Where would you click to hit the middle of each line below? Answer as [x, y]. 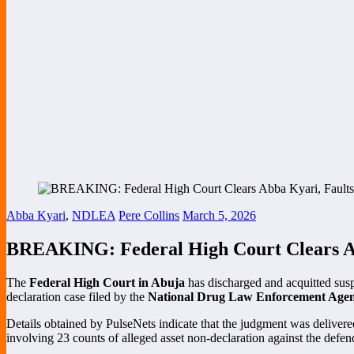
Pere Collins [149, 215]
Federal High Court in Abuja [107, 282]
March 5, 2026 [219, 215]
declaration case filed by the [77, 296]
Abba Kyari [36, 215]
